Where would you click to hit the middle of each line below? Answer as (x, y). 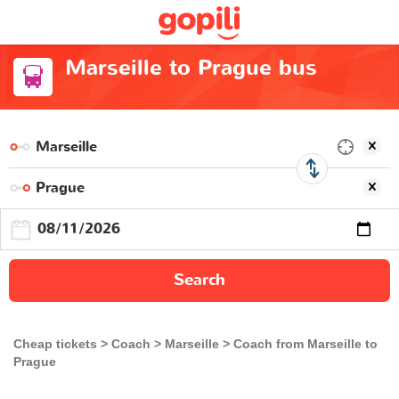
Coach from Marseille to (305, 343)
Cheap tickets (55, 343)
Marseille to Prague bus (191, 68)
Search (199, 280)
